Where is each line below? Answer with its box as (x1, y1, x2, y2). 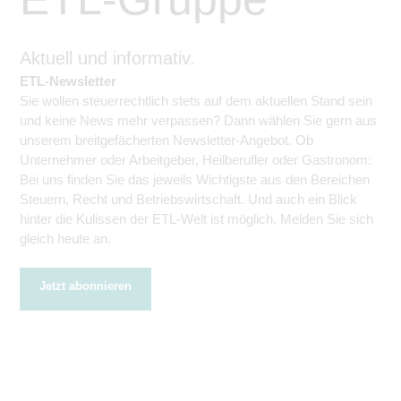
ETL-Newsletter (20, 73, 116, 89)
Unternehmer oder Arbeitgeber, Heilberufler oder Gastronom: (20, 152, 371, 167)
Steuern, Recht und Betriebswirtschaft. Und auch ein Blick (20, 192, 357, 207)
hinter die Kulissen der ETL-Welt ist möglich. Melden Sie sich (20, 211, 373, 226)
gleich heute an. (20, 231, 111, 246)
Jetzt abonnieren (39, 279, 132, 293)
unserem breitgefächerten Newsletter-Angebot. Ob (20, 132, 313, 148)
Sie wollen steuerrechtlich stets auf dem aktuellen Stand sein (20, 93, 372, 108)
